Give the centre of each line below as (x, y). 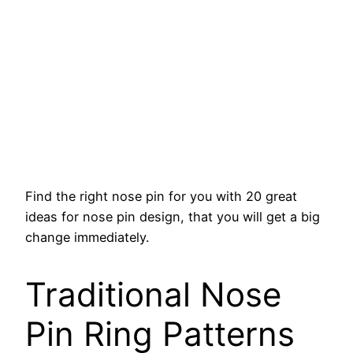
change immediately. (87, 238)
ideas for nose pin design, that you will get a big (173, 217)
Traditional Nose (153, 294)
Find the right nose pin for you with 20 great (161, 197)
